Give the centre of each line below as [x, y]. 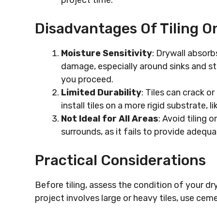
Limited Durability [101, 93]
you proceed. [87, 79]
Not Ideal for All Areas [110, 119]
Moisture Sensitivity [107, 53]
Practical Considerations [120, 160]
